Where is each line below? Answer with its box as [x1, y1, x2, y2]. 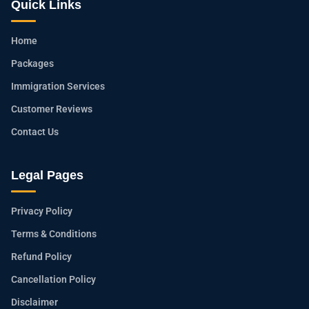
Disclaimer [11, 297, 58, 308]
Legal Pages [11, 168, 83, 182]
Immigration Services [11, 81, 105, 92]
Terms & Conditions [11, 228, 97, 239]
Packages [11, 58, 54, 69]
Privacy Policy [11, 206, 72, 217]
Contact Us [11, 126, 59, 137]
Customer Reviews [11, 103, 92, 114]
